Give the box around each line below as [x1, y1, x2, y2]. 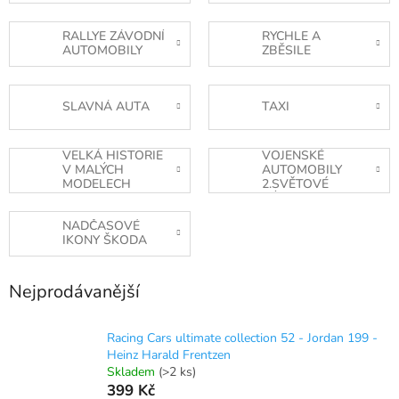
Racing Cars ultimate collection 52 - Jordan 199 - [107, 330, 378, 347]
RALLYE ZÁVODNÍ [62, 28, 165, 45]
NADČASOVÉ [62, 217, 140, 235]
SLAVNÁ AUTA [62, 98, 150, 116]
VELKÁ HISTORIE [62, 147, 163, 165]
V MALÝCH [62, 161, 124, 179]
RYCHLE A [262, 28, 321, 45]
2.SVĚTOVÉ [262, 175, 329, 193]
